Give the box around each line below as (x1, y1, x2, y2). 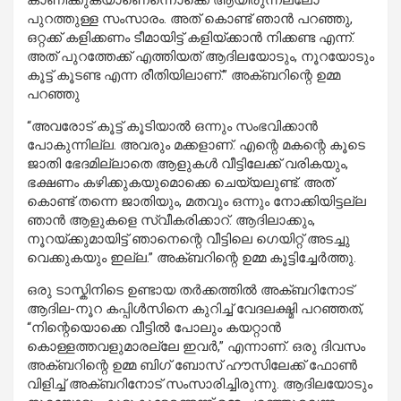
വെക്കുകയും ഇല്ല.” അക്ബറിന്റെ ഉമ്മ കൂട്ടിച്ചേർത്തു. (27, 250, 356, 267)
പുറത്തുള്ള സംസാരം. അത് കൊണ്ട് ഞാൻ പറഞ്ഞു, (27, 11, 353, 28)
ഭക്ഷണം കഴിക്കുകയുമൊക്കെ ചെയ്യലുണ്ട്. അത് (27, 175, 334, 192)
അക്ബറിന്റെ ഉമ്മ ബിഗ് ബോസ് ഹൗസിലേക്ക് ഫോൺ (27, 357, 357, 374)
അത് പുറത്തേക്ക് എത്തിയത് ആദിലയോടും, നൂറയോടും (27, 48, 374, 65)
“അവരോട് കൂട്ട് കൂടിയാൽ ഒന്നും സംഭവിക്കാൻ (27, 118, 318, 135)
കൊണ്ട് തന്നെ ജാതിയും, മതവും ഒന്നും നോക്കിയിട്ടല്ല (27, 193, 366, 210)
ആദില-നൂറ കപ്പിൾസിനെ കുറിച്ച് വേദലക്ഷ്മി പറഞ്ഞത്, (27, 301, 363, 318)
